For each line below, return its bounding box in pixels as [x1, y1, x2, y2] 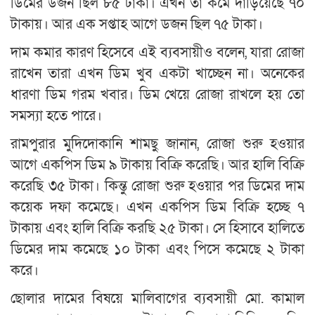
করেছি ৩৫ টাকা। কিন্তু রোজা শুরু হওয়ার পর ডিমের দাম [11, 177, 304, 196]
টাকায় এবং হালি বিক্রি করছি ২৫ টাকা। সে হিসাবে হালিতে [11, 219, 304, 238]
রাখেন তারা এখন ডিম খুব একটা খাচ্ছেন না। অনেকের [11, 65, 304, 84]
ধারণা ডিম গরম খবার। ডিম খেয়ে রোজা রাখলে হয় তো [11, 86, 304, 105]
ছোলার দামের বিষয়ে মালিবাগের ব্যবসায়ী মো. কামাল [11, 290, 304, 309]
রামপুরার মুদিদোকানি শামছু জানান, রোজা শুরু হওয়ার [11, 135, 304, 154]
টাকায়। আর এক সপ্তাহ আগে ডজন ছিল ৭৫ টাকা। [11, 15, 263, 34]
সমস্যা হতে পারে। [11, 107, 102, 126]
